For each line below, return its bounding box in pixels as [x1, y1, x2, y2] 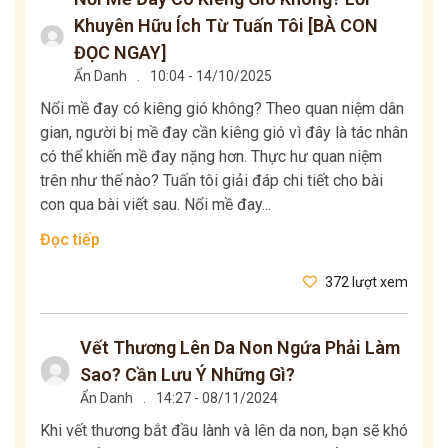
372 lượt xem [322, 273, 408, 290]
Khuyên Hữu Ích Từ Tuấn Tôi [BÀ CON [73, 14, 378, 36]
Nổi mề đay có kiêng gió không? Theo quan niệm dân [40, 98, 404, 118]
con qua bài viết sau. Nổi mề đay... [40, 194, 271, 214]
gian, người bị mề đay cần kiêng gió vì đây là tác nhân [40, 122, 408, 142]
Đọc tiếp [40, 229, 100, 249]
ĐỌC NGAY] [73, 41, 166, 63]
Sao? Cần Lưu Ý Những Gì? [80, 363, 296, 385]
